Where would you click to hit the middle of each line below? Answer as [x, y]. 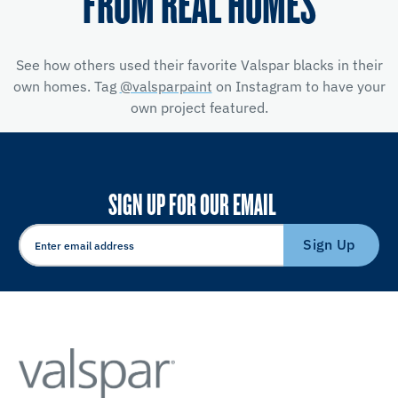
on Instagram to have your [298, 86]
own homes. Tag [66, 86]
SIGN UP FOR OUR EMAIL [192, 203]
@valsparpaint [166, 86]
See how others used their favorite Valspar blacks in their [199, 64]
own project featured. [199, 107]
